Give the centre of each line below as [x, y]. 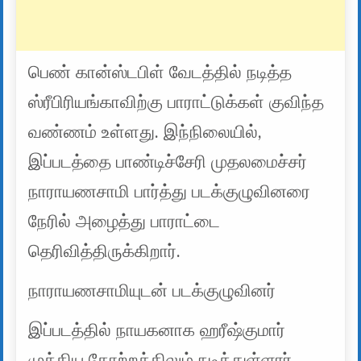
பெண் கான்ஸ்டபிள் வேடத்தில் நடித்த [160, 72]
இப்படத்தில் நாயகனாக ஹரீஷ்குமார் [157, 330]
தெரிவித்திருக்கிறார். [105, 251]
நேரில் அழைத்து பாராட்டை [124, 221]
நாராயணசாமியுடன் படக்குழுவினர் [152, 290]
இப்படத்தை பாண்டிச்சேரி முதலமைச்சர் [168, 162]
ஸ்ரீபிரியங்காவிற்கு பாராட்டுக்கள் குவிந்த [176, 102]
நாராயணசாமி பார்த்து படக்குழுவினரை [170, 191]
